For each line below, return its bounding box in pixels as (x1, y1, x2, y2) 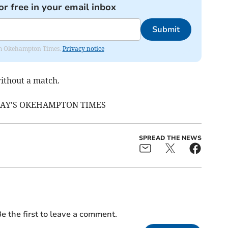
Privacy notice (62, 44, 104, 52)
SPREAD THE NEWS (138, 133, 202, 142)
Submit (152, 23, 180, 35)
